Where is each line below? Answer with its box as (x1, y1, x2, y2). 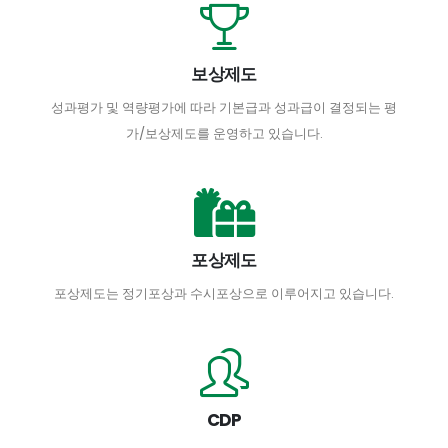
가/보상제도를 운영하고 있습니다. (125, 124, 323, 143)
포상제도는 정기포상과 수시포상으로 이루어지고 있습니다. (54, 284, 394, 303)
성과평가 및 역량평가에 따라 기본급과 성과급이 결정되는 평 (51, 98, 397, 117)
